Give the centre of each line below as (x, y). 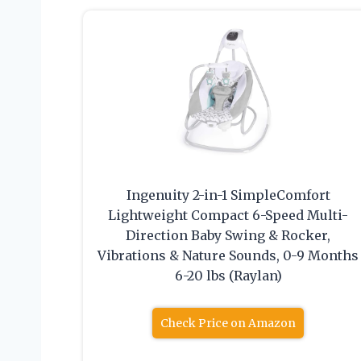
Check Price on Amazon (228, 324)
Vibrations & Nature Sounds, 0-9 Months (228, 256)
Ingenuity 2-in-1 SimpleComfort (228, 195)
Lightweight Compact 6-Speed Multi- (228, 216)
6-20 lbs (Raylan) (228, 276)
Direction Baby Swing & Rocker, (228, 236)
